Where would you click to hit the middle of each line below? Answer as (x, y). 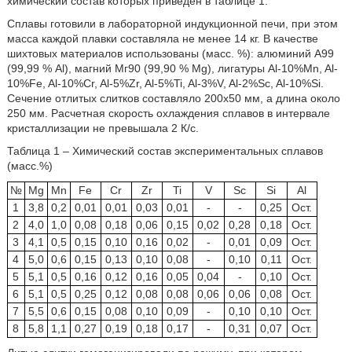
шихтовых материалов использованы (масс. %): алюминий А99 (170, 54)
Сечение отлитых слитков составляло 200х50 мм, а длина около (173, 99)
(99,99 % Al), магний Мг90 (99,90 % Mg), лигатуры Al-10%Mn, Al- (172, 69)
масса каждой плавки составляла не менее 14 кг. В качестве (162, 39)
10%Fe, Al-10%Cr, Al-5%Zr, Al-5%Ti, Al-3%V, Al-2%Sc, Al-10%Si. (165, 84)
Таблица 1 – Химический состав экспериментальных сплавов (165, 151)
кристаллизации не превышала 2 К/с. (103, 128)
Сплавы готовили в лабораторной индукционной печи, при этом (172, 24)
